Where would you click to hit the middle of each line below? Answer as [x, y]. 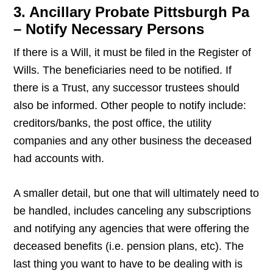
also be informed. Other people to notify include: [130, 106]
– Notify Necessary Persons [111, 29]
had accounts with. [61, 159]
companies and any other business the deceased [133, 141]
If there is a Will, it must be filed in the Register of [133, 53]
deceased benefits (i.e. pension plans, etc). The [129, 246]
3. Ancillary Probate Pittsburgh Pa [132, 12]
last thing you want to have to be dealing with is [128, 264]
